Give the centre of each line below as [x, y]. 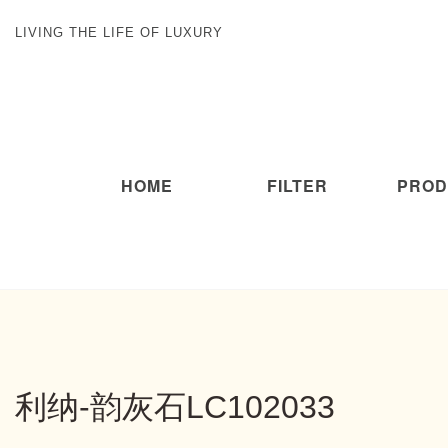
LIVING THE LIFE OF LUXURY [119, 32]
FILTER [297, 185]
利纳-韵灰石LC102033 [175, 407]
